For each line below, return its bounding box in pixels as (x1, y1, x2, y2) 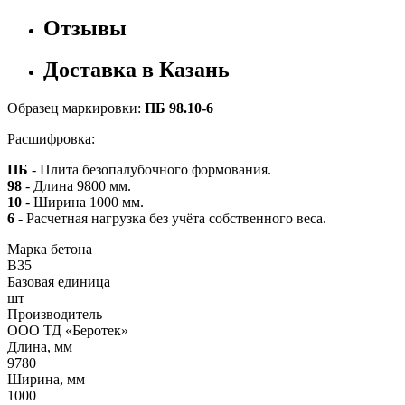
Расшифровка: (7, 131, 95, 147)
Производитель (7, 306, 102, 323)
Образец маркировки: (7, 100, 145, 117)
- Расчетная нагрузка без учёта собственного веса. (18, 211, 326, 227)
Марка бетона (7, 241, 92, 258)
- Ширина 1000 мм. (25, 194, 144, 211)
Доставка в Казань (43, 58, 230, 82)
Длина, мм (7, 339, 72, 355)
